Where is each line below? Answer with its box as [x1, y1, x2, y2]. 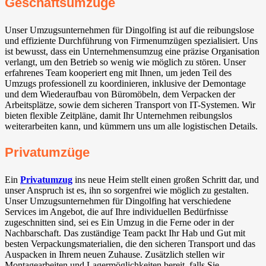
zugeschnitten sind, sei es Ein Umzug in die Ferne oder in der [5, 217, 234, 228]
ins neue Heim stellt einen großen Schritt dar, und [72, 175, 259, 185]
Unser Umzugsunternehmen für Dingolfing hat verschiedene [5, 196, 231, 207]
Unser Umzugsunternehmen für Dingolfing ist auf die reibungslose [5, 24, 254, 35]
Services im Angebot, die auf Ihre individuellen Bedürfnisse [5, 207, 228, 217]
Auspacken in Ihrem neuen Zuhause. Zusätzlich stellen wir [5, 249, 224, 260]
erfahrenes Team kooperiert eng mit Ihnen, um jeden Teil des [5, 67, 232, 78]
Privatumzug [20, 175, 72, 185]
